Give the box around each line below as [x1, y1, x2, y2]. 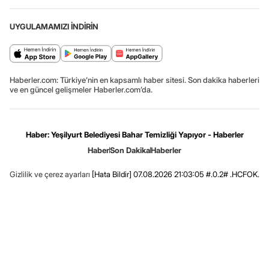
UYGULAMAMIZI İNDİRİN [10, 22, 98, 32]
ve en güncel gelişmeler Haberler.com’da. [10, 85, 153, 95]
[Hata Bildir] [92, 169, 131, 180]
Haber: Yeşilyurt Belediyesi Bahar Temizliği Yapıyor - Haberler [25, 130, 244, 140]
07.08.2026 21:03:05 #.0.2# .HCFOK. [131, 169, 259, 180]
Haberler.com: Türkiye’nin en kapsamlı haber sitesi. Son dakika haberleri [10, 75, 259, 85]
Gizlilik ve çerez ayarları [10, 169, 90, 180]
